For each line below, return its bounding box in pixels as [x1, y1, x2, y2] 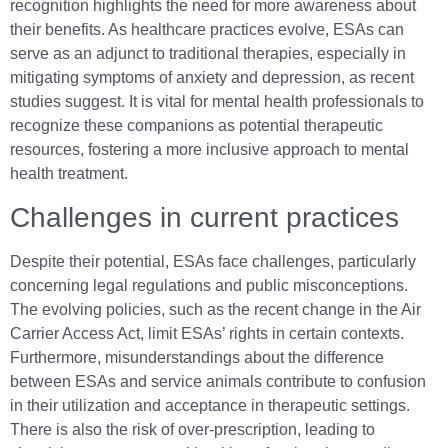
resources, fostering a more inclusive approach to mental [10, 141, 409, 159]
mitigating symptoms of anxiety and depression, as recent [10, 69, 414, 87]
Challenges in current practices [10, 201, 399, 233]
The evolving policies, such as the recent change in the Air [10, 300, 421, 318]
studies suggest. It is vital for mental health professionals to [10, 93, 424, 111]
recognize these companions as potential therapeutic [10, 117, 383, 135]
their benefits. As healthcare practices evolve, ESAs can [10, 21, 404, 39]
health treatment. [10, 165, 128, 183]
